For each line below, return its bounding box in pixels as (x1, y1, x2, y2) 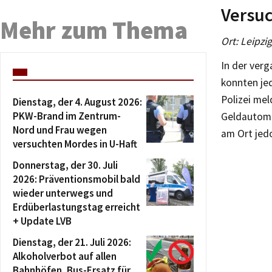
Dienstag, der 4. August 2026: (13, 95, 142, 109)
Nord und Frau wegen (13, 123, 107, 137)
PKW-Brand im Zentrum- (13, 109, 121, 123)
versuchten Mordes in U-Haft (13, 137, 137, 151)
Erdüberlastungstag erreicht (13, 200, 140, 214)
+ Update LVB (13, 214, 72, 228)
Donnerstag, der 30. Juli (13, 158, 118, 172)
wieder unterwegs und (13, 186, 113, 200)
